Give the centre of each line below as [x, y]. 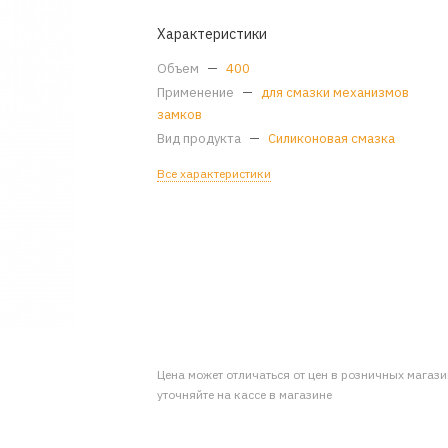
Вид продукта [201, 138]
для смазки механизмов [335, 92]
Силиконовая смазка [332, 138]
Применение [197, 92]
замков [180, 114]
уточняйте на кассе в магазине [245, 394]
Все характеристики [214, 173]
